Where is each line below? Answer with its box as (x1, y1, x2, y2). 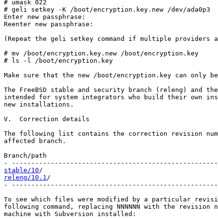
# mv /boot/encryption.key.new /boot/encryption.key (4, 50, 199, 57)
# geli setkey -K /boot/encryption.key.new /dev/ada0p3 (4, 6, 210, 13)
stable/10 (4, 166, 39, 174)
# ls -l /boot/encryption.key (4, 57, 113, 64)
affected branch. (4, 137, 66, 145)
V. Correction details (4, 115, 90, 123)
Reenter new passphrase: (4, 20, 93, 28)
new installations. (4, 101, 74, 108)
